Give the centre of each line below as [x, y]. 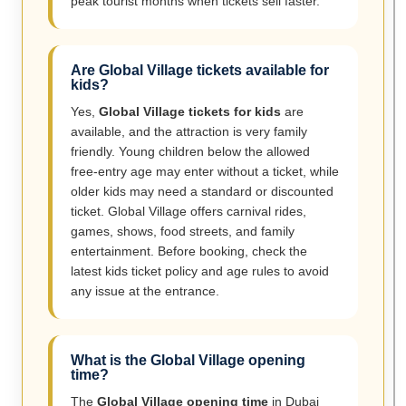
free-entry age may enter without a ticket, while [205, 172]
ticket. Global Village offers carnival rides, [188, 212]
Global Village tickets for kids [190, 112]
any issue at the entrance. [145, 291]
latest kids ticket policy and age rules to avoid [200, 271]
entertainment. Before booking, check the [189, 251]
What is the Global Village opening [188, 361]
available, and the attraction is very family [189, 132]
